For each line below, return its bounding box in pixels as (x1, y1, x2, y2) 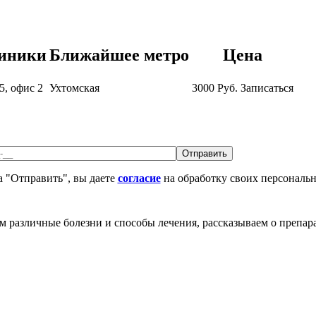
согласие (117, 172, 161, 185)
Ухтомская (49, 82, 99, 95)
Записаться (241, 82, 293, 95)
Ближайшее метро (49, 46, 189, 65)
